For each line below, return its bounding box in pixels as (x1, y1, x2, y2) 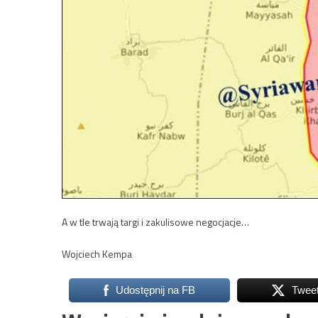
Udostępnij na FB (115, 284, 195, 297)
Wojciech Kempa (62, 246, 132, 262)
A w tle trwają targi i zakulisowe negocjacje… (62, 214, 249, 230)
